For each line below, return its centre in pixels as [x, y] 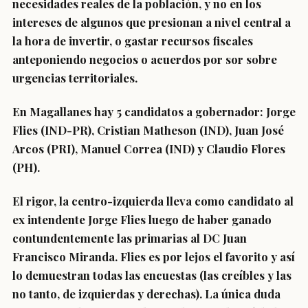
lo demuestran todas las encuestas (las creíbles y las [152, 275]
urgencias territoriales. [75, 78]
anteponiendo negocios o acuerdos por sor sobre [145, 59]
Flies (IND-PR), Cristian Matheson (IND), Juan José [148, 130]
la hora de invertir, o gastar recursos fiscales [133, 41]
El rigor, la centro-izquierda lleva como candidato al [153, 201]
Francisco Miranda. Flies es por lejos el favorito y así [154, 256]
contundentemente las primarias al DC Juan [130, 238]
